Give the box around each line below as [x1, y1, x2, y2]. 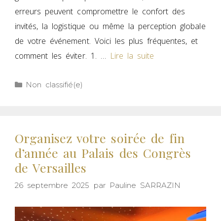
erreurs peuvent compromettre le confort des [15, 5, 185, 17]
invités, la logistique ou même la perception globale [15, 20, 206, 32]
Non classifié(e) [26, 79, 83, 89]
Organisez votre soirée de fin [15, 129, 184, 146]
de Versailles [15, 159, 87, 176]
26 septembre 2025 [15, 181, 90, 190]
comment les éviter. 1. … [15, 50, 110, 61]
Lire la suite [110, 50, 154, 61]
